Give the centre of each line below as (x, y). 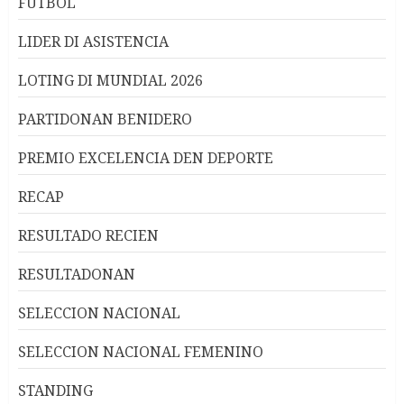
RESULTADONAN (77, 274)
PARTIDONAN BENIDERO (105, 119)
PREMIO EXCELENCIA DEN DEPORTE (146, 157)
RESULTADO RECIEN (88, 235)
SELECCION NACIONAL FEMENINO (141, 351)
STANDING (55, 390)
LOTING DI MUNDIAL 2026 (110, 80)
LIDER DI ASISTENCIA (93, 41)
